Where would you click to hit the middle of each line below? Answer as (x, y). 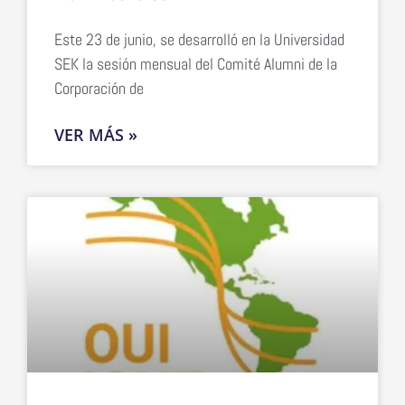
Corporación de (99, 88)
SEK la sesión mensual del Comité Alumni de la (196, 63)
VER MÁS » (96, 134)
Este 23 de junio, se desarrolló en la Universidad (199, 39)
